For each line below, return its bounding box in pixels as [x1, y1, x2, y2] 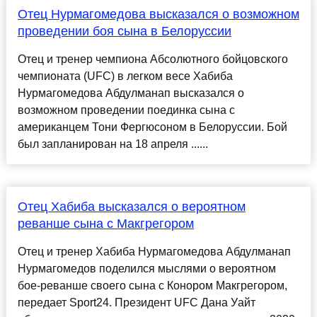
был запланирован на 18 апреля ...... [17, 138, 208, 151]
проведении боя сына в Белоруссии [17, 24, 231, 39]
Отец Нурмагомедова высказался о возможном [17, 7, 299, 22]
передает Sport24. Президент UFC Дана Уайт [17, 296, 255, 309]
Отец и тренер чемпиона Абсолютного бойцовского [17, 53, 288, 66]
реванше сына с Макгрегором [17, 217, 194, 231]
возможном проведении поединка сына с [17, 104, 235, 117]
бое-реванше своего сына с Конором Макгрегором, [17, 279, 287, 292]
